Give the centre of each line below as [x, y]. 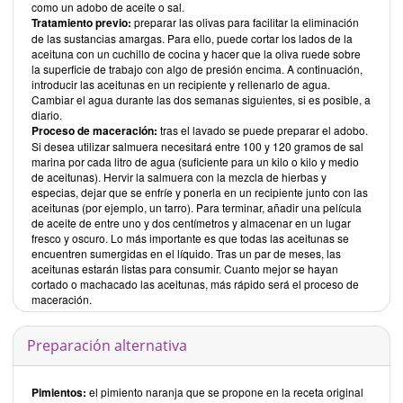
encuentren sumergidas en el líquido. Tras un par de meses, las [186, 253]
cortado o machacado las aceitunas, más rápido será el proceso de [195, 283]
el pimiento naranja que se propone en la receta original [226, 391]
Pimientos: [60, 392]
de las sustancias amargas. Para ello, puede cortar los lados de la [192, 38]
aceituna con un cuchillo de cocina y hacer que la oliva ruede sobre [196, 53]
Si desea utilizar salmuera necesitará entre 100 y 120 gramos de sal [197, 146]
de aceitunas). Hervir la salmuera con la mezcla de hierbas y [179, 176]
